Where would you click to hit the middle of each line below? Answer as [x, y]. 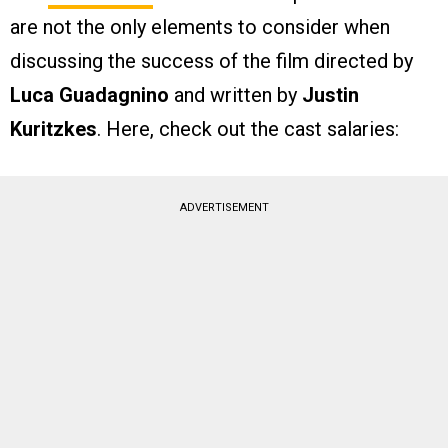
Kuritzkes [53, 129]
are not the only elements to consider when [200, 27]
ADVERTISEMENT [224, 208]
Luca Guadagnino [89, 95]
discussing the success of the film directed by [211, 61]
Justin [330, 95]
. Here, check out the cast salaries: [248, 129]
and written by [235, 95]
